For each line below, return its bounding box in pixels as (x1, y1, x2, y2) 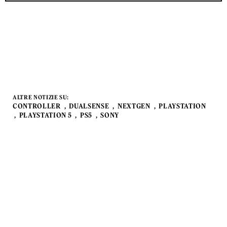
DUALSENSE (69, 101, 109, 110)
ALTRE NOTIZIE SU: (13, 93, 69, 101)
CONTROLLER (13, 101, 61, 110)
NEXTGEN (117, 101, 150, 110)
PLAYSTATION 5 (19, 110, 72, 120)
